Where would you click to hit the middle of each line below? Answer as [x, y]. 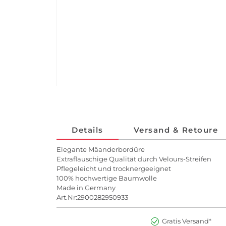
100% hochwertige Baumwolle [107, 178]
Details [88, 130]
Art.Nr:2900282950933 [92, 197]
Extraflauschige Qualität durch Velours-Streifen [134, 159]
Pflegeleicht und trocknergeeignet [114, 169]
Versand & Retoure [176, 130]
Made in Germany [86, 188]
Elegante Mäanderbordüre [101, 150]
